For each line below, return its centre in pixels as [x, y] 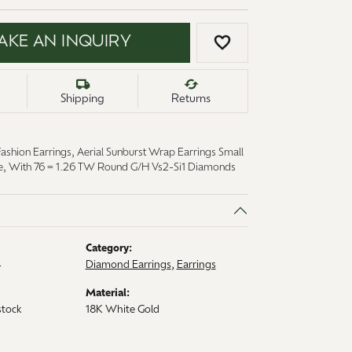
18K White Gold [122, 310]
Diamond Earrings [128, 265]
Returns [191, 99]
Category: [108, 248]
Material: [107, 293]
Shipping [82, 99]
